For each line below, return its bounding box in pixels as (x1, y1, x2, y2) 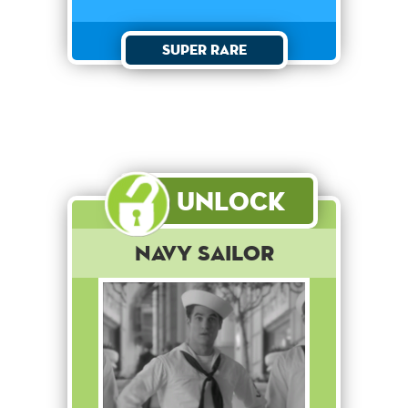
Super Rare (161, 40, 247, 60)
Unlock (177, 185, 285, 218)
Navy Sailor (134, 240, 274, 267)
